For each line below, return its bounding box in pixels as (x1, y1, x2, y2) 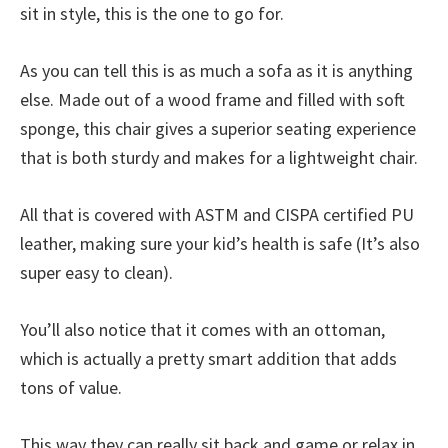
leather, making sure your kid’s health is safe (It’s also (20, 232, 420, 255)
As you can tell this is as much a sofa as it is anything (20, 59, 413, 82)
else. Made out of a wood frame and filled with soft (20, 88, 405, 111)
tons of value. (20, 376, 122, 399)
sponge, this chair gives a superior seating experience (20, 117, 416, 140)
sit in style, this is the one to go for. (20, 2, 284, 25)
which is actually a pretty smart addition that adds (20, 347, 397, 370)
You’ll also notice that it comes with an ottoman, (20, 318, 385, 341)
